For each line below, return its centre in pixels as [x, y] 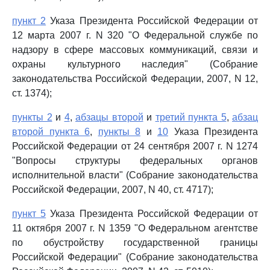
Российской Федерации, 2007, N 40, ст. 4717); [113, 190]
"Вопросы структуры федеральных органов [135, 161]
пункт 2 [29, 21]
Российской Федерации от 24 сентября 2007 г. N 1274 [135, 146]
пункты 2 [32, 117]
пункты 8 [119, 132]
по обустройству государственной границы [135, 243]
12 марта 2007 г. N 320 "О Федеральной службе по [135, 35]
